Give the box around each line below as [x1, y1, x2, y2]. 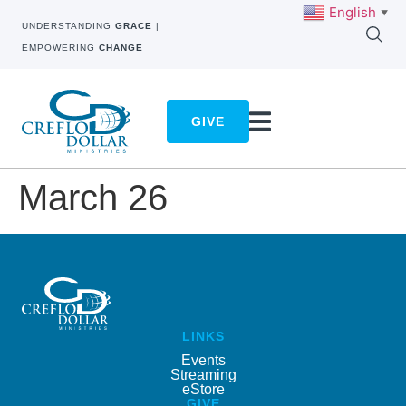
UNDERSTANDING [22, 21, 115, 31]
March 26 [18, 178, 168, 218]
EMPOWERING [22, 43, 99, 53]
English [329, 3, 376, 21]
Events [180, 352, 226, 368]
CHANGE [99, 43, 143, 53]
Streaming [169, 366, 237, 382]
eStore [181, 381, 225, 397]
